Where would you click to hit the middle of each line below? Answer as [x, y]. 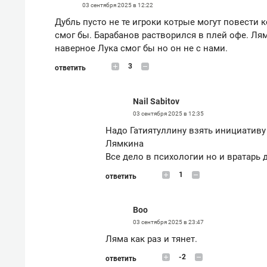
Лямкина [125, 143]
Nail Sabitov [156, 101]
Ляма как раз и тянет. [151, 239]
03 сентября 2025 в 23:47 [168, 222]
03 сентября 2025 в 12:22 [118, 5]
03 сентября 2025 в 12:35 [168, 113]
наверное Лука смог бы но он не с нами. [141, 48]
